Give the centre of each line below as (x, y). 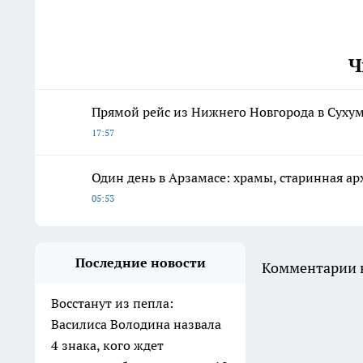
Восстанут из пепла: (112, 303)
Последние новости (140, 262)
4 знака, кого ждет (107, 345)
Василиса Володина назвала (136, 324)
